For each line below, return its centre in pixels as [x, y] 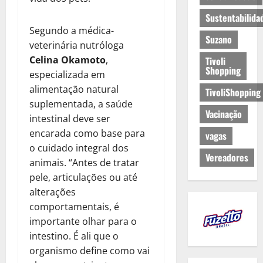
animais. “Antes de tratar [84, 162]
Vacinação [223, 114]
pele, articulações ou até [83, 177]
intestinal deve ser [70, 118]
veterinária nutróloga [77, 45]
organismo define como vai [90, 250]
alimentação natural [74, 89]
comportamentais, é [74, 206]
